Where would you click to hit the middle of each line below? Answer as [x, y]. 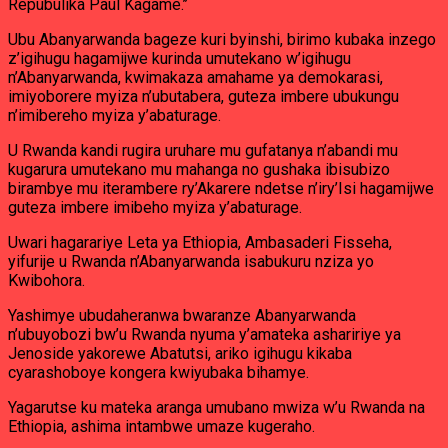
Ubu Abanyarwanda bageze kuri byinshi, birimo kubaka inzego [222, 39]
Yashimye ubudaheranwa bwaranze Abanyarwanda [182, 315]
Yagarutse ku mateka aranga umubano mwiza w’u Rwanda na [216, 407]
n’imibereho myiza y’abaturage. [114, 115]
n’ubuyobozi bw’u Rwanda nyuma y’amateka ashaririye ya [204, 334]
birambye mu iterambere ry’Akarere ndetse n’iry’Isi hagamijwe [221, 188]
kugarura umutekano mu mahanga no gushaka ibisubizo [199, 169]
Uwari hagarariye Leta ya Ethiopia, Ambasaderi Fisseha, [200, 242]
